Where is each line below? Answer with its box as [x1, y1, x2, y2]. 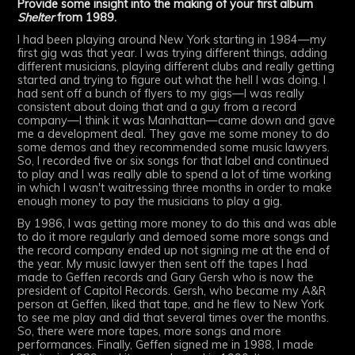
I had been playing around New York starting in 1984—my [17, 32, 327, 47]
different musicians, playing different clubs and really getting [17, 59, 335, 74]
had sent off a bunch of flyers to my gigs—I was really [17, 86, 305, 101]
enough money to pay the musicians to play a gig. [17, 193, 283, 208]
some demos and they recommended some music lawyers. [17, 139, 330, 155]
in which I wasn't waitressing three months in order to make [17, 180, 333, 195]
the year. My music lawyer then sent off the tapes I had [17, 256, 308, 271]
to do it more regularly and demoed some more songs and [17, 229, 330, 244]
